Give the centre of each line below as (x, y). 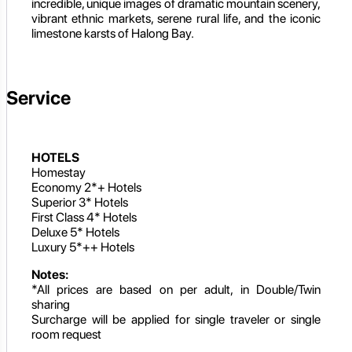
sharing (51, 305)
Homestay (59, 173)
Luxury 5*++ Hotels (83, 247)
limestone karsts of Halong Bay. (113, 34)
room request (66, 335)
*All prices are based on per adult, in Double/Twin (176, 290)
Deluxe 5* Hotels (75, 233)
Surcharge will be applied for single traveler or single (176, 320)
